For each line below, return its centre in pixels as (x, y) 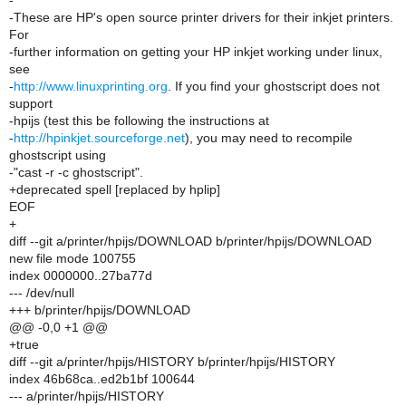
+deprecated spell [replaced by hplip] (115, 189)
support (31, 103)
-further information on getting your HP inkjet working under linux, (196, 52)
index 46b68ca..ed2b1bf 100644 (102, 379)
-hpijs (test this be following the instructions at (139, 121)
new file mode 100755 (72, 258)
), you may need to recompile (269, 138)
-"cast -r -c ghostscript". (76, 172)
